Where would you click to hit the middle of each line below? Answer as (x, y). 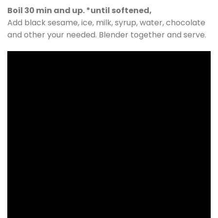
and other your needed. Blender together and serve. (107, 35)
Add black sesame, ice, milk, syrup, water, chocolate (106, 22)
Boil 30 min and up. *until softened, (80, 10)
